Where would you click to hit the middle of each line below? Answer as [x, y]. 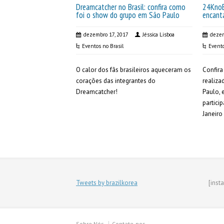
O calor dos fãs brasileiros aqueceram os [133, 70]
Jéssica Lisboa [158, 34]
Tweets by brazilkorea [107, 183]
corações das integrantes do [116, 81]
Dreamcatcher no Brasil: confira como [131, 7]
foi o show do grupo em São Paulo [128, 15]
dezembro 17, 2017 [106, 34]
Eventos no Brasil [103, 46]
